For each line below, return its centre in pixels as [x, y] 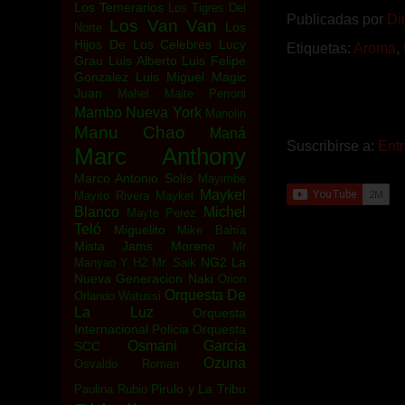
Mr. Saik [174, 263]
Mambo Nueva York [138, 113]
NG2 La [223, 262]
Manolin [226, 113]
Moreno [193, 246]
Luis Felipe [214, 61]
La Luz [114, 312]
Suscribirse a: [332, 146]
